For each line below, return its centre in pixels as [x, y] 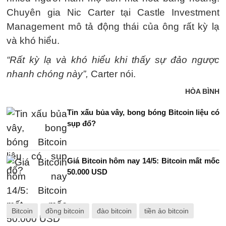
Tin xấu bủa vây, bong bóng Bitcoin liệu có [143, 112]
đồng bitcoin [65, 211]
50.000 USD [87, 172]
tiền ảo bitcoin [166, 211]
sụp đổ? [81, 123]
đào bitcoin [114, 211]
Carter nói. [112, 74]
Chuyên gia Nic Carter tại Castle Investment [113, 12]
